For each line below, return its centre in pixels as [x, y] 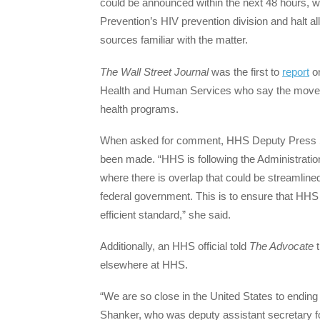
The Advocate [281, 246]
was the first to [245, 71]
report [296, 71]
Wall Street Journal [165, 71]
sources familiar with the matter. [174, 40]
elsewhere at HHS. [144, 265]
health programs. [139, 109]
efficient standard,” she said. [165, 214]
